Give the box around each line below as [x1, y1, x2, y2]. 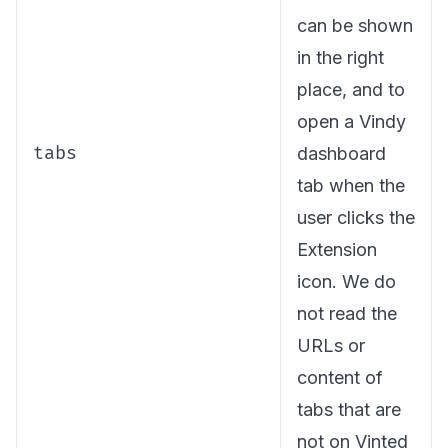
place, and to [297, 79, 405, 100]
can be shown [297, 15, 413, 36]
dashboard [297, 143, 386, 164]
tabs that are [297, 399, 401, 420]
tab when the [297, 175, 405, 196]
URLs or [297, 335, 365, 356]
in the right [297, 47, 384, 68]
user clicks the [297, 207, 415, 228]
